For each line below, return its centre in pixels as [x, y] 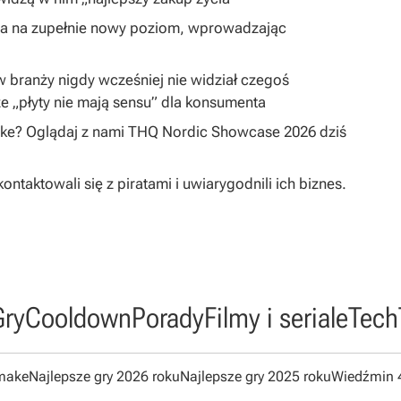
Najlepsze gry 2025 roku [255, 377]
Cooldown [78, 318]
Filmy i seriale [276, 318]
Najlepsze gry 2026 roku [104, 377]
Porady [167, 318]
